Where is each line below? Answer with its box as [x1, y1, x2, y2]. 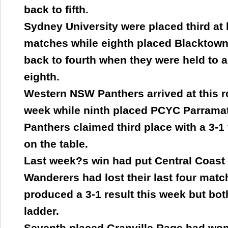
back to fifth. [24, 4, 89, 16]
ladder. [24, 205, 59, 217]
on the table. [24, 138, 88, 150]
